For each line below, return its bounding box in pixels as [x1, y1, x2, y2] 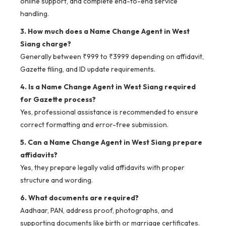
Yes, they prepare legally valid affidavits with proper [20, 163, 185, 173]
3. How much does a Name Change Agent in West [20, 27, 190, 36]
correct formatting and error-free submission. [20, 120, 168, 130]
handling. [20, 9, 49, 19]
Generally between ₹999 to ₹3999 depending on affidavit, [20, 52, 204, 62]
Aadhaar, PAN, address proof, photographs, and [20, 206, 173, 215]
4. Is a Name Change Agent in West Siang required [20, 82, 196, 92]
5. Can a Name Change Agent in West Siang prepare [20, 138, 202, 147]
